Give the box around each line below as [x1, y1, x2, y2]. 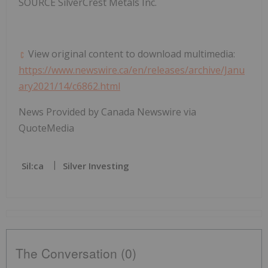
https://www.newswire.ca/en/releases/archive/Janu [19, 63, 245, 77]
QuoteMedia [19, 121, 74, 135]
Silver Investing [63, 160, 129, 172]
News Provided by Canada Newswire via [19, 105, 196, 119]
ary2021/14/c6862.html [19, 80, 120, 93]
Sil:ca [22, 160, 44, 172]
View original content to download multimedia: [26, 47, 235, 61]
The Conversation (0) [16, 244, 136, 263]
